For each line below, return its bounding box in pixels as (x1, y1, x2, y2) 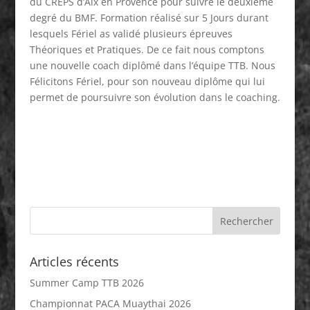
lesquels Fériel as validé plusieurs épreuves (29, 26, 232, 40)
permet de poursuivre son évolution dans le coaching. (29, 90, 280, 104)
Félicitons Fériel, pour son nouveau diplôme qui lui (29, 74, 265, 88)
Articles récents (29, 253, 119, 270)
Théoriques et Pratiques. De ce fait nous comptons (29, 42, 264, 56)
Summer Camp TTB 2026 (29, 275, 144, 289)
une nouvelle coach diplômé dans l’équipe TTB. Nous (29, 58, 275, 72)
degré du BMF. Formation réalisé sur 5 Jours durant (29, 10, 268, 24)
